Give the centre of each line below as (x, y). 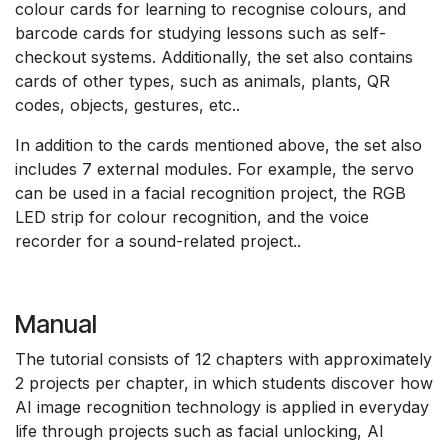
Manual (56, 324)
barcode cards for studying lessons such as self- (200, 33)
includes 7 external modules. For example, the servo (214, 169)
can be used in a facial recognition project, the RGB (210, 193)
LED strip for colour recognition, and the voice (192, 217)
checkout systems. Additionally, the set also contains (214, 57)
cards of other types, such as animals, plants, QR (202, 81)
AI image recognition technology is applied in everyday (222, 407)
